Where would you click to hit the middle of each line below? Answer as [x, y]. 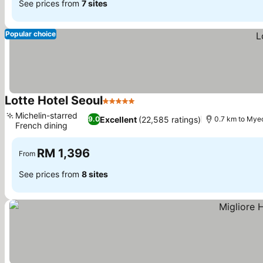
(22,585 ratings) [169, 119]
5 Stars [118, 107]
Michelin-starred [46, 115]
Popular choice [31, 34]
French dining [41, 125]
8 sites [95, 174]
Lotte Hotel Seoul [54, 100]
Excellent [118, 119]
